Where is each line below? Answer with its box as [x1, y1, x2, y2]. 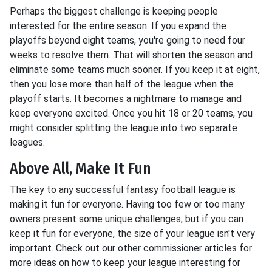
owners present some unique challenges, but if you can [10, 213, 243, 225]
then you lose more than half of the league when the [10, 78, 234, 90]
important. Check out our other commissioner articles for [10, 242, 252, 254]
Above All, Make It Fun [10, 159, 151, 178]
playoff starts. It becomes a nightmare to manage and [10, 93, 242, 104]
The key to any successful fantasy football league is [10, 184, 236, 195]
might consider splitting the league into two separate [10, 122, 237, 134]
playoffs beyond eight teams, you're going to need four [10, 35, 245, 46]
